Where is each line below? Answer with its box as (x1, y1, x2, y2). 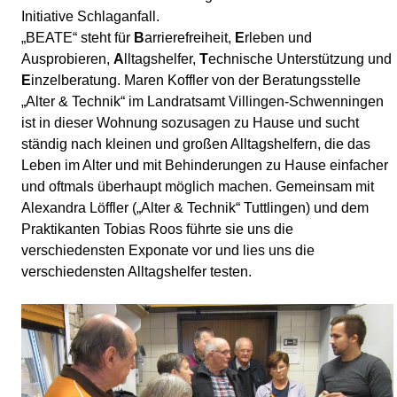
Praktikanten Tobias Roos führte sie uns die (21, 222, 293, 237)
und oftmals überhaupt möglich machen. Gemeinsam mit (21, 179, 374, 195)
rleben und (245, 30, 312, 46)
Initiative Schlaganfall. (21, 9, 160, 25)
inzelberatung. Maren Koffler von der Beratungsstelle (31, 73, 361, 89)
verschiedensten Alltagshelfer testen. (21, 264, 252, 280)
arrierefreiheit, (144, 30, 235, 46)
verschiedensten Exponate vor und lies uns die (21, 243, 315, 259)
